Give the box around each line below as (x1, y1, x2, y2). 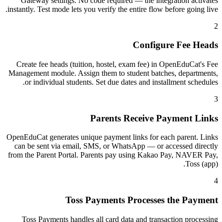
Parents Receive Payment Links (90, 112, 218, 123)
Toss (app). (185, 160, 218, 168)
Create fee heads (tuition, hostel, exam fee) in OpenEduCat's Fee (16, 59, 218, 68)
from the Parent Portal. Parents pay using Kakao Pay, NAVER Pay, (8, 151, 218, 160)
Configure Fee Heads (133, 40, 218, 51)
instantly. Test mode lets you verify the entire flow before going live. (7, 4, 218, 13)
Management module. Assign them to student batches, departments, (8, 68, 218, 77)
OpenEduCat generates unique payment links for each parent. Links (6, 133, 218, 142)
